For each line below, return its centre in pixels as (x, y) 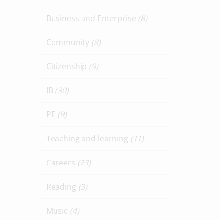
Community (69, 42)
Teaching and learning (88, 138)
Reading (62, 187)
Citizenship (67, 66)
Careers (61, 163)
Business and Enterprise (92, 18)
